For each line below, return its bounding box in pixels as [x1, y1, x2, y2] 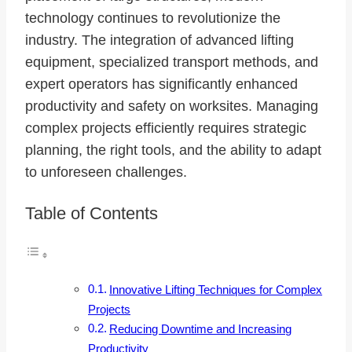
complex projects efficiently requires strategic [25, 120, 306, 137]
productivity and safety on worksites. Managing [25, 98, 318, 115]
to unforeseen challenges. [25, 164, 187, 181]
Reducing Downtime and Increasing [109, 322, 292, 336]
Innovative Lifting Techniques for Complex [109, 283, 323, 297]
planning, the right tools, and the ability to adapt [25, 142, 321, 159]
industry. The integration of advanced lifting [25, 32, 294, 49]
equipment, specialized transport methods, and [25, 54, 318, 71]
